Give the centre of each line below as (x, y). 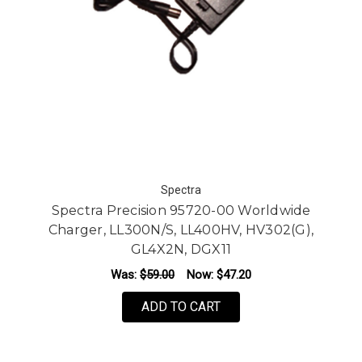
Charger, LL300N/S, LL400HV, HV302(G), (181, 229)
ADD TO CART (181, 306)
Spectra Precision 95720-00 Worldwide (181, 210)
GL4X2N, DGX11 (181, 249)
